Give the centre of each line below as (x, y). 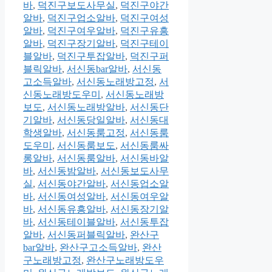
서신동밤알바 (67, 171)
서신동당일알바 (91, 120)
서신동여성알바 (72, 196)
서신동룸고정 (96, 132)
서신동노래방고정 (115, 81)
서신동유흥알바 (72, 209)
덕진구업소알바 (81, 18)
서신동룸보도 (86, 145)
